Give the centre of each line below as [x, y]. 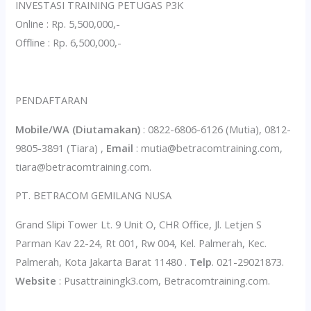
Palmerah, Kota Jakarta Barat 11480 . [103, 261]
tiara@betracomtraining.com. [84, 166]
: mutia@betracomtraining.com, [208, 148]
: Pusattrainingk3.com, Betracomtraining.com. [163, 280]
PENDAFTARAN [52, 100]
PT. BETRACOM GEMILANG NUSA [94, 195]
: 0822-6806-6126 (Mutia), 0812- [216, 129]
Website [36, 280]
